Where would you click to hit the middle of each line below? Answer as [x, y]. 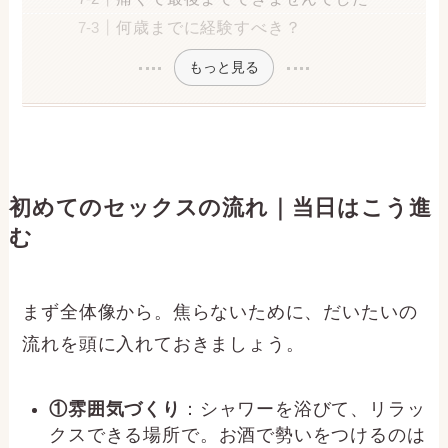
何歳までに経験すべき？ [209, 26]
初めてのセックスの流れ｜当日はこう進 [220, 208]
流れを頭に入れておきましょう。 [163, 344]
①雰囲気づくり [115, 409]
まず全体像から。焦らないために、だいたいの [220, 312]
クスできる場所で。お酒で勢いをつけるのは [237, 435]
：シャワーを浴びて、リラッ [303, 409]
